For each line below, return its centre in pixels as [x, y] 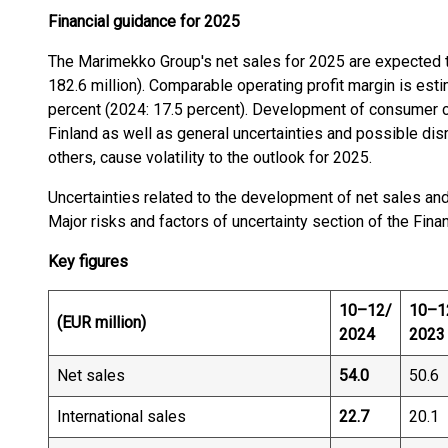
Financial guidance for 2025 [144, 21]
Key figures [88, 261]
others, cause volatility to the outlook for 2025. [210, 157]
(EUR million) [101, 322]
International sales [121, 416]
